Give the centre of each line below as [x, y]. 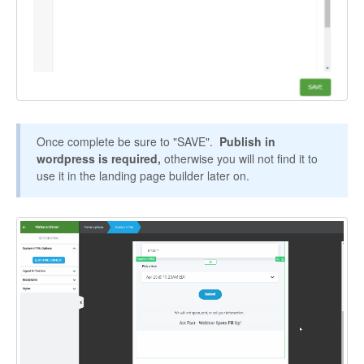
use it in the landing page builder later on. [143, 176]
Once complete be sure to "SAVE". [128, 142]
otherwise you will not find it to [241, 159]
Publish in [247, 142]
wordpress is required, [100, 159]
